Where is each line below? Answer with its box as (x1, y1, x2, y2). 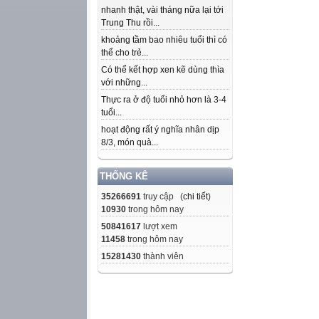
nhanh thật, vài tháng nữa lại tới (101, 5, 224, 15)
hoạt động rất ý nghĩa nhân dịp (101, 125, 219, 135)
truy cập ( (141, 192, 183, 202)
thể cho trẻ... (101, 48, 148, 58)
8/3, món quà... (101, 137, 158, 147)
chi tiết (183, 192, 208, 202)
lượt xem (141, 221, 177, 231)
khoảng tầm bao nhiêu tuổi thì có (101, 35, 227, 45)
